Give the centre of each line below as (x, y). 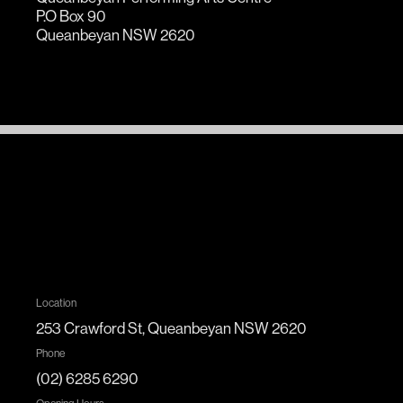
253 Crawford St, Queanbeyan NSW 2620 (171, 328)
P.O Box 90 (71, 16)
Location (56, 303)
